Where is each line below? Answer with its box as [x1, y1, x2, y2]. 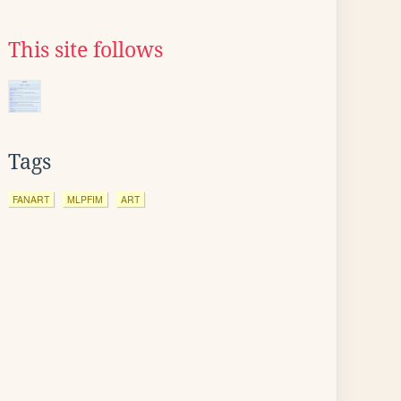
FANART [13, 192, 49, 206]
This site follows [8, 38, 163, 62]
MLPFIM [67, 192, 103, 206]
